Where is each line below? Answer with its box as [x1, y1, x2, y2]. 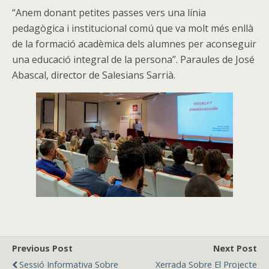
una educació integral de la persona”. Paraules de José [12, 53, 255, 66]
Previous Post [12, 242, 73, 254]
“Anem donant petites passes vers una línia [12, 6, 206, 19]
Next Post [213, 242, 257, 254]
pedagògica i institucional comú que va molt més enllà [12, 22, 253, 35]
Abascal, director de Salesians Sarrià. [12, 68, 175, 82]
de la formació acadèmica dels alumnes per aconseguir [12, 37, 256, 50]
